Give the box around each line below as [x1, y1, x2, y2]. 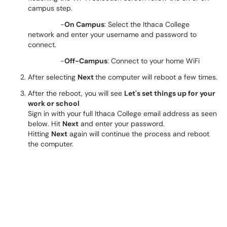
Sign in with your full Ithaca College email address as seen [28, 109, 217, 118]
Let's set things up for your [124, 89, 215, 98]
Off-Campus [64, 56, 107, 65]
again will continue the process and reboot [67, 129, 209, 138]
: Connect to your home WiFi [107, 56, 200, 65]
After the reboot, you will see [28, 89, 124, 98]
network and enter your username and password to [28, 30, 197, 39]
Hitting [28, 129, 51, 138]
